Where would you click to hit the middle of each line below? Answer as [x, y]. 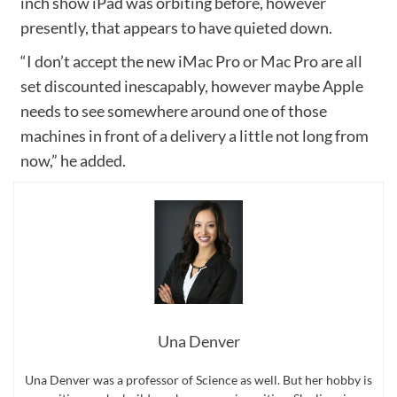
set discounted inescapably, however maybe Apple [191, 86]
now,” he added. [73, 160]
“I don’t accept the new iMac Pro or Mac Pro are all [191, 61]
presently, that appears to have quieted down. [176, 27]
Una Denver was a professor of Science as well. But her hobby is [198, 380]
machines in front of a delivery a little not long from [194, 135]
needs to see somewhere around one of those [173, 110]
